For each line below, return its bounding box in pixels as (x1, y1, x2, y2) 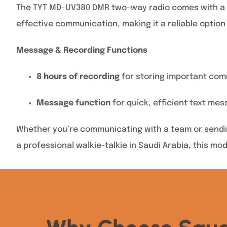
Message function (36, 99, 110, 107)
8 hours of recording (36, 72, 120, 81)
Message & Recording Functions (16, 46, 147, 55)
